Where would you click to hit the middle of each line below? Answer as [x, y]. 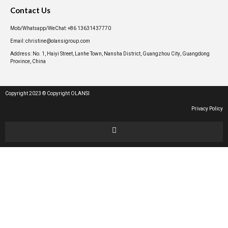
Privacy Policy [207, 109]
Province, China [28, 62]
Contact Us [30, 10]
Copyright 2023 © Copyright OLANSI [47, 94]
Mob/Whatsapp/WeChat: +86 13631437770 [61, 29]
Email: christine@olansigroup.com [50, 41]
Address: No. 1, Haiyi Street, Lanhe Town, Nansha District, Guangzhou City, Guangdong [110, 54]
